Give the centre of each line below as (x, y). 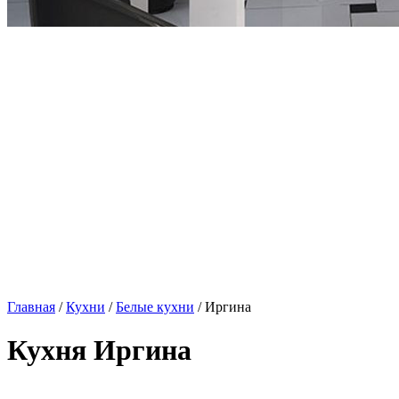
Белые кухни (155, 307)
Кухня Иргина (99, 350)
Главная (31, 307)
